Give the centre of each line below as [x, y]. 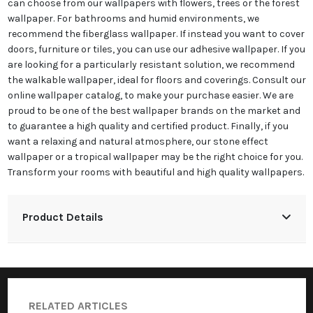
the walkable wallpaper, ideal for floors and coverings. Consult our [156, 80]
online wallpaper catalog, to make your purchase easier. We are [150, 96]
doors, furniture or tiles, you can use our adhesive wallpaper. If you [156, 50]
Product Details [63, 218]
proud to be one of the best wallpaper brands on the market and [154, 111]
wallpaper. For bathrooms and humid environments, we [133, 19]
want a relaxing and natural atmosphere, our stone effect [138, 142]
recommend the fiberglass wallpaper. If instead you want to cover [156, 34]
